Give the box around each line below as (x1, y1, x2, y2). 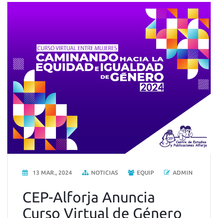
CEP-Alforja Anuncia (22, 189, 155, 206)
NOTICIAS (91, 169, 118, 176)
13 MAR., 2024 (33, 169, 72, 176)
